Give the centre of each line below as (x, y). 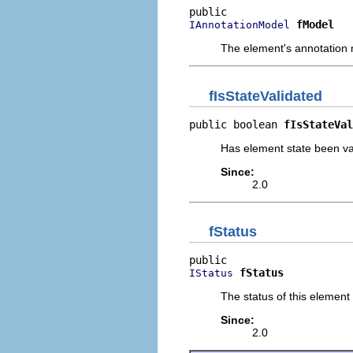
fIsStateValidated (266, 96)
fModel (315, 24)
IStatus (211, 273)
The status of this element (285, 296)
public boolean (236, 124)
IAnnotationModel (240, 25)
